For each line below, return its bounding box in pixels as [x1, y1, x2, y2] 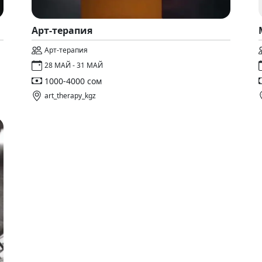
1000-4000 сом [44, 75, 102, 87]
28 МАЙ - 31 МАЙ [44, 60, 103, 70]
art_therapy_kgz [44, 91, 96, 101]
